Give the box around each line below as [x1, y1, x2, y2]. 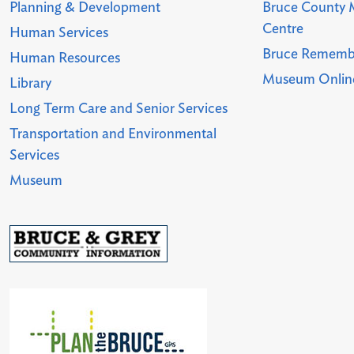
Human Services [9, 25, 109, 40]
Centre [262, 21, 304, 36]
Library [9, 76, 52, 91]
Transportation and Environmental [9, 126, 217, 141]
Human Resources [9, 51, 121, 66]
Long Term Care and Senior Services [9, 101, 228, 116]
